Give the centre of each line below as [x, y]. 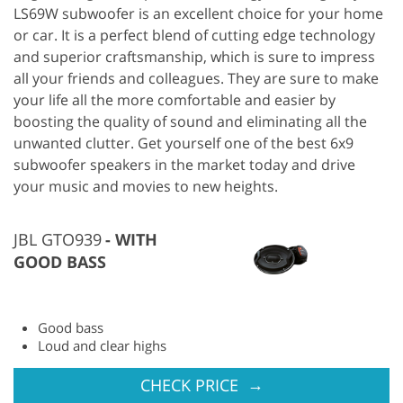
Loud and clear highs [102, 345]
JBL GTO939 [58, 239]
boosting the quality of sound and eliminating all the [190, 121]
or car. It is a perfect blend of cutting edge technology [194, 35]
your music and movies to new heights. [146, 186]
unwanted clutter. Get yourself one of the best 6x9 [184, 143]
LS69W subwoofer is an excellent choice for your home [198, 13]
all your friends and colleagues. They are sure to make [196, 78]
